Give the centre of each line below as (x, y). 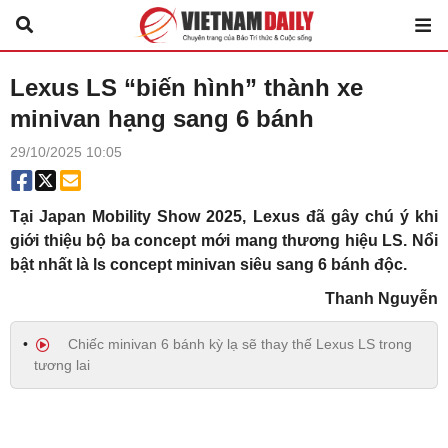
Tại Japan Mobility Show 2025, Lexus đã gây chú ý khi (224, 216)
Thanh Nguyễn (381, 298)
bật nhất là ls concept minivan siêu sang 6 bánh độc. (208, 264)
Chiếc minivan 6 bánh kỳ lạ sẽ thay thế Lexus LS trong (238, 344)
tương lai (62, 365)
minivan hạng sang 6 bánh (162, 118)
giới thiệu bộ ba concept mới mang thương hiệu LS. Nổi (224, 240)
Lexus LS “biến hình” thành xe (186, 87)
